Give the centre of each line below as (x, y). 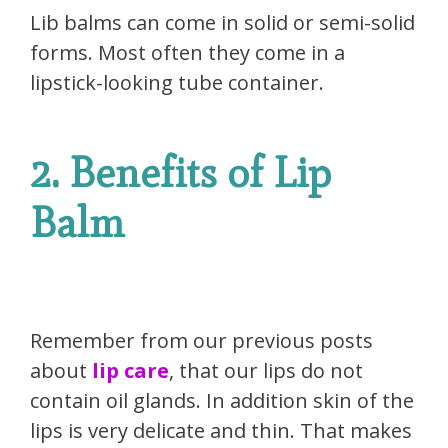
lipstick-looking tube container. (177, 83)
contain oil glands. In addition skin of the (222, 400)
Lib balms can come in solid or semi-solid (222, 23)
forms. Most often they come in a (187, 53)
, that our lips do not (266, 370)
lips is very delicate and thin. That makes (221, 430)
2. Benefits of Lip (180, 173)
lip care (128, 370)
